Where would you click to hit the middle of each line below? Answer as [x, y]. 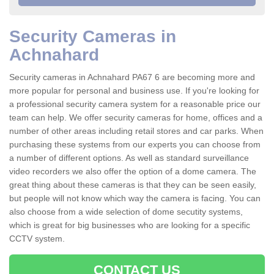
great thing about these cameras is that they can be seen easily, [133, 185]
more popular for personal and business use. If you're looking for [134, 91]
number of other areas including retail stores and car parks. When [136, 131]
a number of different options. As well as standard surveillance [129, 158]
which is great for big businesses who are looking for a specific [130, 225]
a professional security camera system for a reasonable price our [135, 104]
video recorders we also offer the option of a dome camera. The [133, 172]
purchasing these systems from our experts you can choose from [135, 145]
